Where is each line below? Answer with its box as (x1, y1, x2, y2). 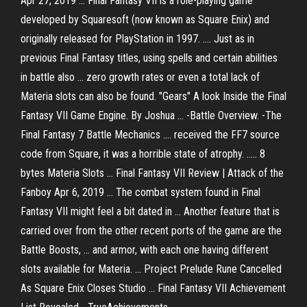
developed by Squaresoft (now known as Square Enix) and (21, 13, 269, 26)
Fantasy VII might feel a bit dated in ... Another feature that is (21, 205, 280, 218)
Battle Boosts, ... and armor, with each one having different (21, 243, 269, 256)
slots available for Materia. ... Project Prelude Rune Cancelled (21, 262, 282, 275)
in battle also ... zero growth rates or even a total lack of (21, 71, 260, 84)
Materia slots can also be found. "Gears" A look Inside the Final (21, 90, 286, 103)
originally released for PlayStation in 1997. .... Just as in (21, 32, 254, 45)
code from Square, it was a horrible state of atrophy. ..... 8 (21, 147, 265, 160)
